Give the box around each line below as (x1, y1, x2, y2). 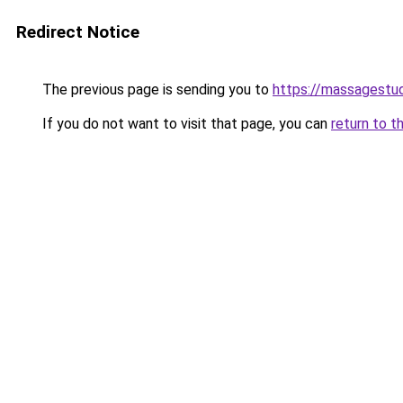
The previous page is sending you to (39, 81, 273, 98)
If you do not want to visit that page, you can (39, 115, 331, 132)
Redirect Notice (16, 22, 139, 42)
